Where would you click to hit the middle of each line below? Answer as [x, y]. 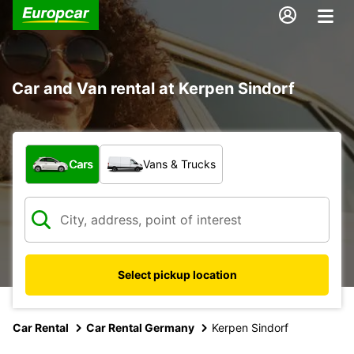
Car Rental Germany [140, 327]
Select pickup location [177, 274]
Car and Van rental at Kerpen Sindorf [153, 88]
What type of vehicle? [92, 152]
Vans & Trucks [179, 164]
